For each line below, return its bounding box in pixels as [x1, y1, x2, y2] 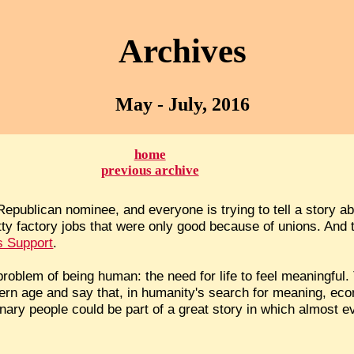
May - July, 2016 [115, 93, 250, 115]
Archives [118, 32, 247, 70]
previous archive [100, 163, 199, 179]
